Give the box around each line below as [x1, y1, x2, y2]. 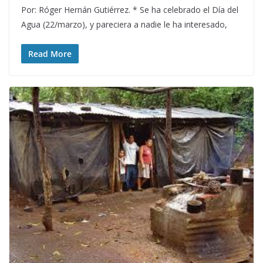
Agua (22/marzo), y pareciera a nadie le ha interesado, [21, 18, 227, 30]
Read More [28, 48, 72, 59]
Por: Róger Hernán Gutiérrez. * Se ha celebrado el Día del [21, 4, 238, 15]
